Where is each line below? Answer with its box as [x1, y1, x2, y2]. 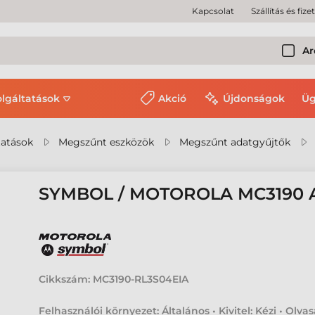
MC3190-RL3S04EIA [93, 273, 189, 285]
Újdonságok [223, 92, 285, 105]
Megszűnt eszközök [58, 136, 154, 148]
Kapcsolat [192, 6, 234, 16]
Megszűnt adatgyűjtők [179, 136, 290, 148]
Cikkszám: [39, 273, 91, 285]
